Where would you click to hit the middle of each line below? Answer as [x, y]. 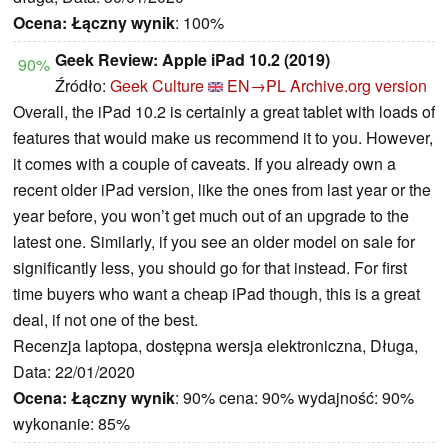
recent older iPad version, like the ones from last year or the [222, 190]
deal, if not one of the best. [105, 320]
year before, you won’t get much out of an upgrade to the [211, 216]
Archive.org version [358, 86]
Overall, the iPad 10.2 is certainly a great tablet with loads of [224, 112]
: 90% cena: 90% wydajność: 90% [294, 398]
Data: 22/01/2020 [74, 372]
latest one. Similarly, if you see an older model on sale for [214, 242]
